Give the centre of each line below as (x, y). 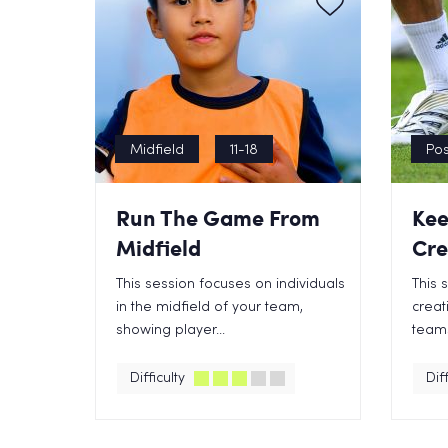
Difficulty (157, 378)
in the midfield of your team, (209, 307)
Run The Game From (217, 217)
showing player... (170, 330)
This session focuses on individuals (230, 284)
